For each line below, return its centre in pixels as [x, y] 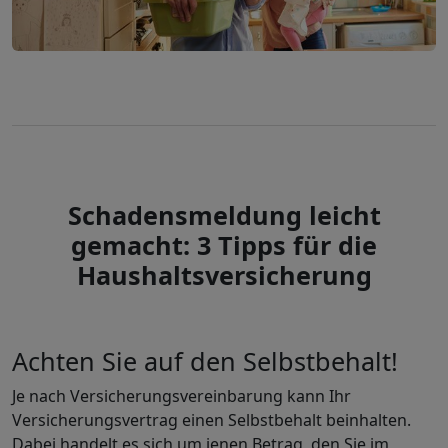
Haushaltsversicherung [224, 274]
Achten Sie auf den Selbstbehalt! [205, 360]
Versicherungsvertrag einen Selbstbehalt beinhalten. [211, 419]
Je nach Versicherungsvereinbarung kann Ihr [181, 395]
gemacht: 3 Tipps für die [224, 244]
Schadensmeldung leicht [224, 214]
